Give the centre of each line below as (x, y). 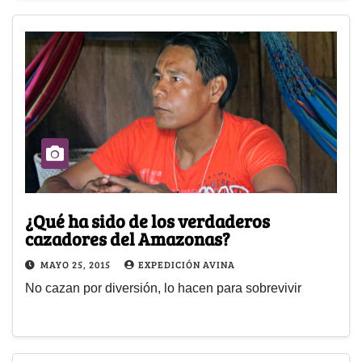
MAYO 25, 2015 (77, 265)
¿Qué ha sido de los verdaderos (147, 221)
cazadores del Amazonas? (128, 239)
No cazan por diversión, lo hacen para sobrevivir (163, 288)
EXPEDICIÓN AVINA (187, 265)
